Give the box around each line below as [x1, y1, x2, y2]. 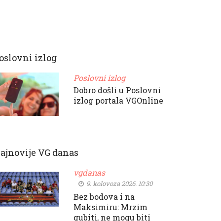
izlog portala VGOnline [73, 95, 163, 106]
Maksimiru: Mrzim [73, 202, 147, 213]
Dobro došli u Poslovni [73, 85, 161, 95]
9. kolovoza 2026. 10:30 [84, 179, 152, 188]
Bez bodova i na [73, 191, 135, 202]
